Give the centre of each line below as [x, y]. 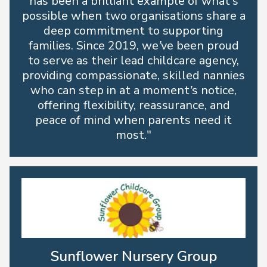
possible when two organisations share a [133, 16]
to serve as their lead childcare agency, [133, 60]
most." [133, 135]
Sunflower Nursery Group [133, 256]
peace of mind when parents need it [133, 120]
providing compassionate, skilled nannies [133, 75]
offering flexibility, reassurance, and [133, 105]
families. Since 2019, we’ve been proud [133, 46]
